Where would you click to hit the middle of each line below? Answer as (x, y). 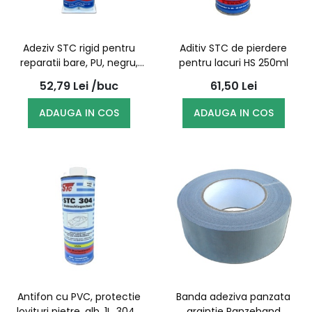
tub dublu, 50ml (79, 77)
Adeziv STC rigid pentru (79, 48)
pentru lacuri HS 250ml (233, 63)
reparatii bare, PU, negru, (79, 63)
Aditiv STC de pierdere (233, 48)
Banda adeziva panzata (233, 297)
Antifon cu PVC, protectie (79, 297)
